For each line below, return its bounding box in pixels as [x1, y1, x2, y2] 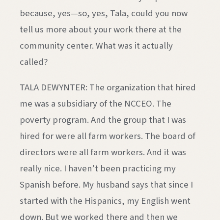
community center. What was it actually [20, 39, 173, 53]
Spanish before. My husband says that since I [20, 178, 193, 191]
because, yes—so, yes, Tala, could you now [20, 7, 188, 20]
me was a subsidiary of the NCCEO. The [20, 97, 171, 110]
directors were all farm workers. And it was [20, 146, 186, 159]
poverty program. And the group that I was [20, 113, 186, 126]
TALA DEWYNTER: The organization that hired [20, 81, 196, 94]
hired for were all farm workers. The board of [20, 130, 195, 142]
